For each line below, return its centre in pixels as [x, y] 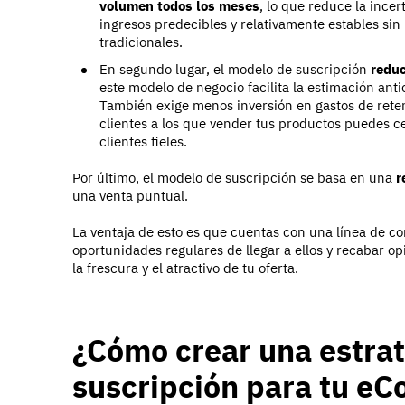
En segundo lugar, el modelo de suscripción [235, 70]
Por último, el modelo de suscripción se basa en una [234, 178]
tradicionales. [141, 42]
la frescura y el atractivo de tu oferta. [185, 268]
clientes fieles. [143, 142]
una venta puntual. [130, 196]
